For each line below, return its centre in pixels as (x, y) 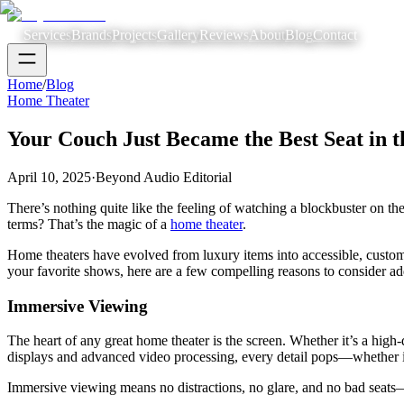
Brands (92, 35)
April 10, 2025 (49, 177)
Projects (134, 35)
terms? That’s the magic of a (89, 224)
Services (47, 35)
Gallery (178, 35)
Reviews (224, 35)
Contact (335, 35)
